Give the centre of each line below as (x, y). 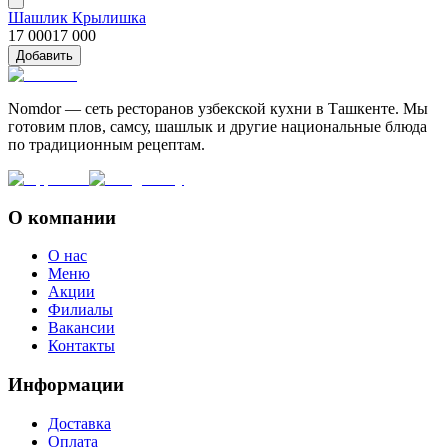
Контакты (81, 346)
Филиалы (80, 310)
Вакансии (81, 328)
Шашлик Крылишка (77, 17)
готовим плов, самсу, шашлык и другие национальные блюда (217, 126)
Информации (66, 385)
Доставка (79, 423)
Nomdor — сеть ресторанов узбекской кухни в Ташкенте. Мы (218, 108)
